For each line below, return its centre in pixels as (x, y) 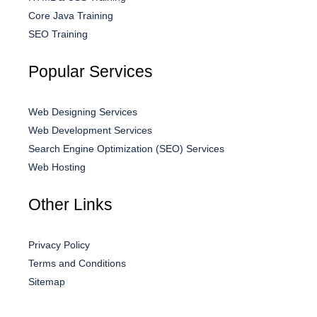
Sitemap (47, 281)
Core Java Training (71, 15)
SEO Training (58, 34)
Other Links (70, 204)
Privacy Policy (59, 244)
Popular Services (91, 71)
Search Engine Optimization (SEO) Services (126, 148)
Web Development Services (90, 130)
